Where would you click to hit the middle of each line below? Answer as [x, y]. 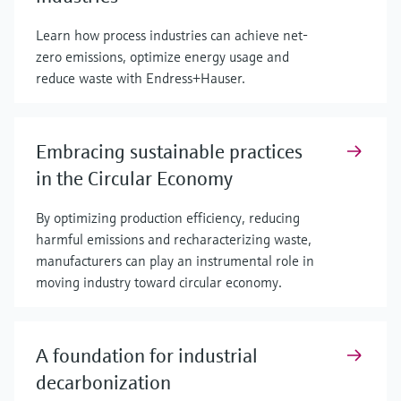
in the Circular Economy [134, 178]
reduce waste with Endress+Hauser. [141, 77]
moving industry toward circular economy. [159, 282]
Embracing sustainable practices [169, 151]
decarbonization [103, 382]
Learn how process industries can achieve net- [172, 34]
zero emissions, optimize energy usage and [162, 56]
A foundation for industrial [147, 355]
